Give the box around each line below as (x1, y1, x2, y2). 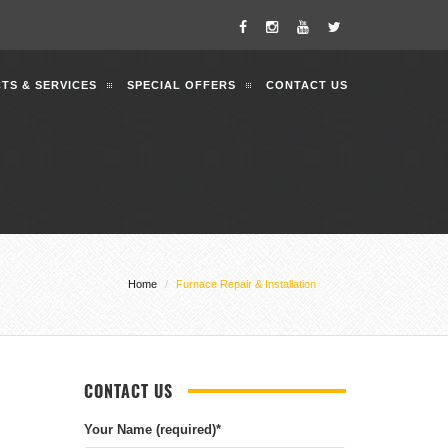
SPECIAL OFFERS (127, 78, 236, 92)
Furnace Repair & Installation (176, 277, 316, 292)
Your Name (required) (83, 421, 216, 438)
